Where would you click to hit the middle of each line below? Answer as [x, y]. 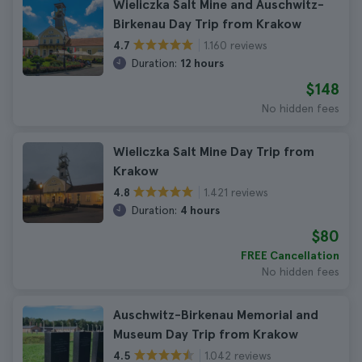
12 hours [202, 63]
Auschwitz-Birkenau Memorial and [216, 315]
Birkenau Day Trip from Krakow [207, 24]
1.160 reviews [236, 45]
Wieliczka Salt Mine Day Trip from [214, 152]
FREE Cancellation [290, 255]
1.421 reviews [236, 192]
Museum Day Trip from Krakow [206, 334]
